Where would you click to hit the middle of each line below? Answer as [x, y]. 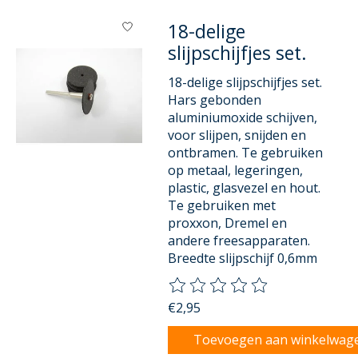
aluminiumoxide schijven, [243, 117]
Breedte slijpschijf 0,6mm [243, 258]
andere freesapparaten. [239, 240]
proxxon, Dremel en [228, 223]
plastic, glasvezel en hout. [245, 187]
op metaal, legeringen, [236, 170]
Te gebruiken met [222, 205]
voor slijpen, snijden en [237, 135]
